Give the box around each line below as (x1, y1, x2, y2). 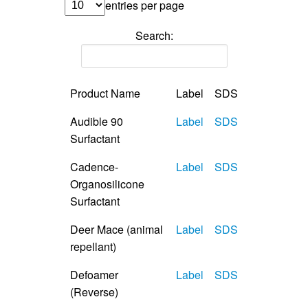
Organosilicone (70, 175, 144, 192)
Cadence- (70, 158, 118, 175)
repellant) (70, 238, 116, 254)
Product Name (70, 85, 140, 101)
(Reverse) (70, 283, 118, 300)
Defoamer (70, 266, 118, 283)
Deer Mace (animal (70, 221, 163, 237)
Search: (135, 27, 173, 43)
